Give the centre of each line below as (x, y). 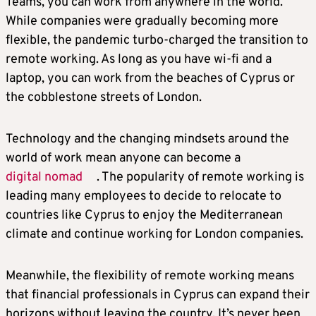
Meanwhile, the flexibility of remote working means (150, 276)
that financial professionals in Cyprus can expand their (158, 296)
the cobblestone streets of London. (104, 98)
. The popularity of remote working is (200, 178)
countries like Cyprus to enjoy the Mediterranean (144, 216)
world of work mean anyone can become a (123, 159)
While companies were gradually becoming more (142, 22)
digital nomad (44, 178)
